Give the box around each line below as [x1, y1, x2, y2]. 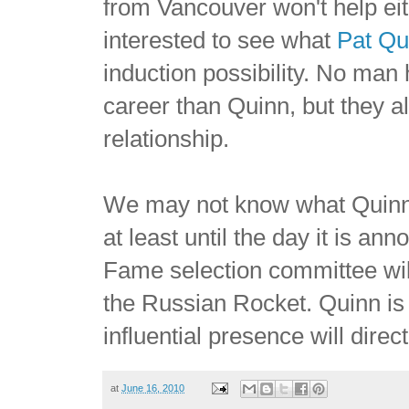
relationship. [103, 125, 230, 152]
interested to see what [103, 26, 338, 53]
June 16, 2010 [121, 382, 185, 393]
